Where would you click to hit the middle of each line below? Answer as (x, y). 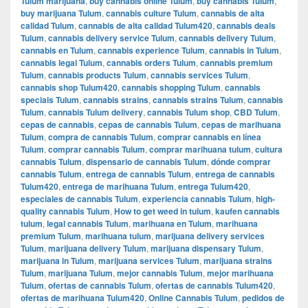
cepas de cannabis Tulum (148, 124)
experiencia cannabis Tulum (197, 198)
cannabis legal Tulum (62, 62)
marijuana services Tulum (149, 260)
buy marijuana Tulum (61, 13)
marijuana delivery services (210, 235)
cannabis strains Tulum (198, 99)
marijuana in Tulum (57, 260)
